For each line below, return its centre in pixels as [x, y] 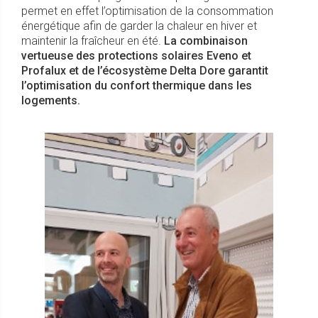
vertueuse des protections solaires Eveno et [136, 56]
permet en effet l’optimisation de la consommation [147, 11]
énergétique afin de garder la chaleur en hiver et [139, 26]
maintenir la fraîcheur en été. [93, 41]
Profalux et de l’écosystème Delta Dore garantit [145, 71]
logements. [51, 101]
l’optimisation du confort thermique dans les [137, 86]
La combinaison [206, 41]
